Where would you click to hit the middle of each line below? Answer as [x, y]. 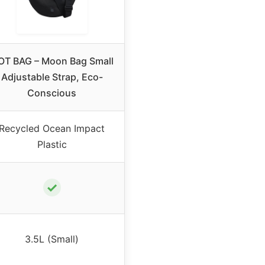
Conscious [52, 93]
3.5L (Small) [52, 239]
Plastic [52, 145]
